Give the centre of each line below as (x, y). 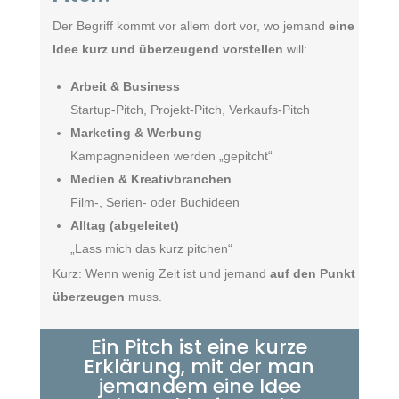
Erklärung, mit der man (199, 366)
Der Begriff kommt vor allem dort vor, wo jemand (190, 26)
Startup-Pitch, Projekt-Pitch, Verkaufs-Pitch (190, 110)
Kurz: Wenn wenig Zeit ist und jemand (161, 273)
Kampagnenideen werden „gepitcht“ (171, 156)
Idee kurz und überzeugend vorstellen (167, 49)
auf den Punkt (312, 273)
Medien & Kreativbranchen (151, 179)
